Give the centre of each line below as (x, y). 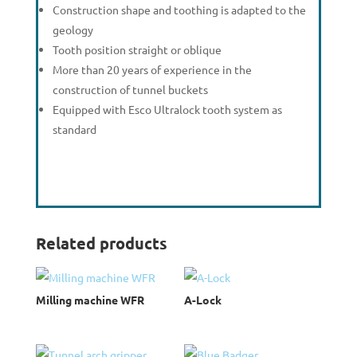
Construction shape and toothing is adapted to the (180, 10)
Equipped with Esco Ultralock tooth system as (168, 109)
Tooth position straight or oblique (137, 49)
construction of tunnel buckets (131, 89)
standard (75, 129)
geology (73, 29)
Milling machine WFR (90, 300)
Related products (101, 243)
